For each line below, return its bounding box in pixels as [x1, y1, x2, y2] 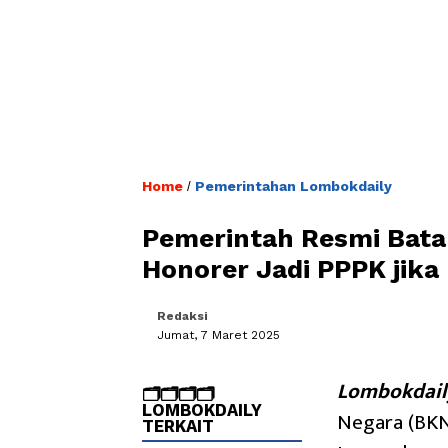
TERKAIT [142, 415, 214, 436]
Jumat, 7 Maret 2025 [157, 327, 280, 342]
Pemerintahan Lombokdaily [195, 177, 392, 194]
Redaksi [157, 308, 208, 323]
